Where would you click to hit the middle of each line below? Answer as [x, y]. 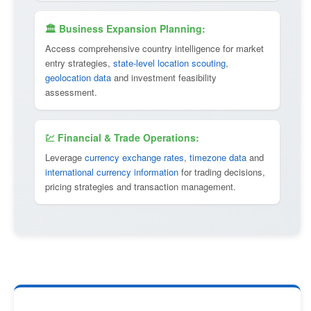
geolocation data [78, 77]
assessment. [71, 92]
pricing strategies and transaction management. [141, 186]
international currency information [112, 172]
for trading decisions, [222, 172]
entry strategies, [79, 63]
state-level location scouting [169, 63]
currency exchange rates [134, 157]
